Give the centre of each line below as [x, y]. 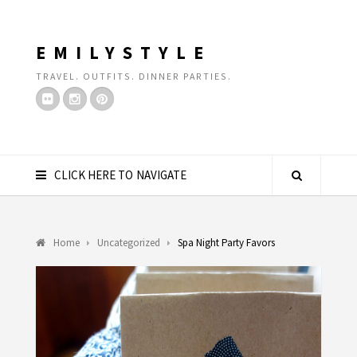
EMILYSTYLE [123, 53]
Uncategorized [128, 243]
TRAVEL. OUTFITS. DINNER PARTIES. [133, 76]
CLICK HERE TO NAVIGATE [120, 175]
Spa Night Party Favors [226, 243]
